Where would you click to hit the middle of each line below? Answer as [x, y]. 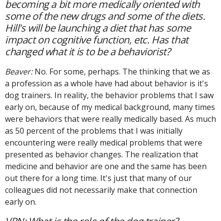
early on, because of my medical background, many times [110, 107]
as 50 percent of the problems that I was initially [94, 130]
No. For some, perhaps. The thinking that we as [121, 71]
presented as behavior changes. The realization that [102, 154]
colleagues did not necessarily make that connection [101, 190]
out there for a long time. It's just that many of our [98, 178]
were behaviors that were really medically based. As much [110, 119]
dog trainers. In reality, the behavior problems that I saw [109, 95]
